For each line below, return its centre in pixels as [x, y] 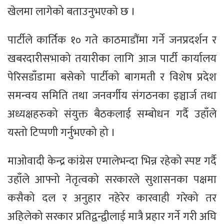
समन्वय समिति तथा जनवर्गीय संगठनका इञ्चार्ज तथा [112, 96]
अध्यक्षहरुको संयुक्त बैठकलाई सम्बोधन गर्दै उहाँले [112, 114]
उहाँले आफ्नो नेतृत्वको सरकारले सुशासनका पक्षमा [112, 180]
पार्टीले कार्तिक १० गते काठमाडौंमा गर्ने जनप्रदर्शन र [112, 40]
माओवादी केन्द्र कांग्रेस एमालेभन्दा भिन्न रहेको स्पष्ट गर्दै [112, 161]
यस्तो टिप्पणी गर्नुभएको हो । [61, 133]
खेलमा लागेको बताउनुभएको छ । [71, 12]
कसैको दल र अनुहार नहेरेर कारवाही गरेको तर [112, 198]
